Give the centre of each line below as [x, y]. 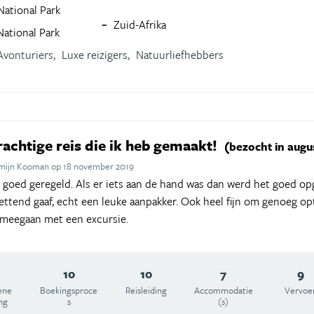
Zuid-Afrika [140, 24]
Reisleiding [146, 290]
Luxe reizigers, [96, 54]
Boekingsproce [69, 290]
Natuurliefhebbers [180, 54]
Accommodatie [223, 290]
